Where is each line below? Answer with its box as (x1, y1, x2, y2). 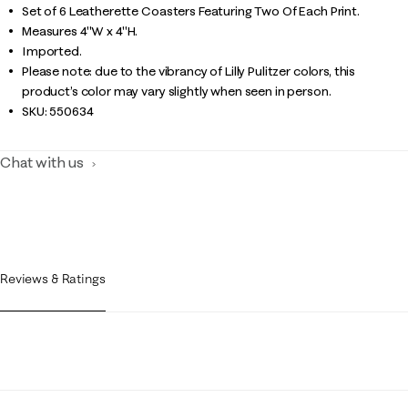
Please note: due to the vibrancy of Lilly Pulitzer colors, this (22, 63, 356, 79)
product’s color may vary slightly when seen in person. (22, 83, 331, 99)
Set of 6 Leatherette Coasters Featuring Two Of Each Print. (22, 3, 360, 19)
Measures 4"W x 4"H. (22, 23, 138, 39)
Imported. (22, 43, 82, 59)
